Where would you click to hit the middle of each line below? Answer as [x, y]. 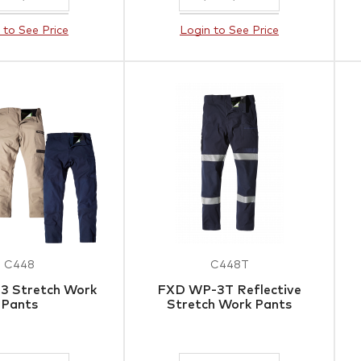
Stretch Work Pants [230, 304]
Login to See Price [230, 30]
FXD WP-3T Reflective [230, 290]
